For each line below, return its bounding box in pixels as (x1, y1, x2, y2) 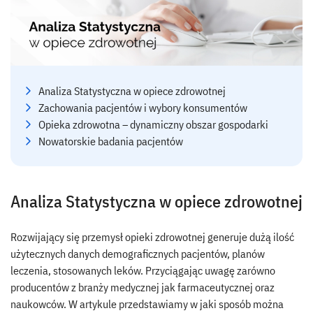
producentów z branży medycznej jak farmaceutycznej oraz (10, 279, 275, 294)
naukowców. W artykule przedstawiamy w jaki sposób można (10, 296, 284, 311)
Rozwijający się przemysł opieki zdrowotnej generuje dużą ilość (10, 229, 294, 244)
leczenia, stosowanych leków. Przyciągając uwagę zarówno (10, 263, 275, 277)
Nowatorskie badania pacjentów (38, 133, 183, 148)
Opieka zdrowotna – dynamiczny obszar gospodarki (38, 117, 270, 131)
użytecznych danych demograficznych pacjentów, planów (10, 246, 265, 261)
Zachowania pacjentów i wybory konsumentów (38, 100, 247, 115)
